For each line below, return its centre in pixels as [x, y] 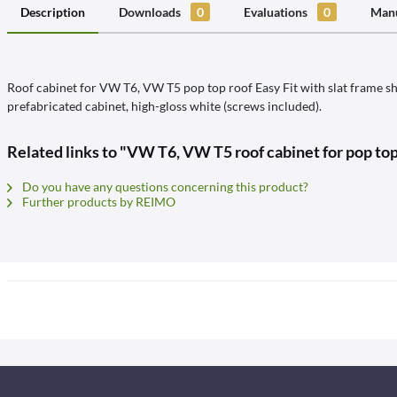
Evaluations [277, 12]
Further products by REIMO [97, 202]
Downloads [151, 12]
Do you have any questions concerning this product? [164, 187]
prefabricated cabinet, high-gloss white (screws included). [164, 106]
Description [53, 12]
